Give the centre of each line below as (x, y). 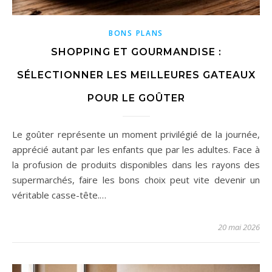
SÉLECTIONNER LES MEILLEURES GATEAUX (136, 75)
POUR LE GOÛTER (136, 98)
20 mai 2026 (239, 227)
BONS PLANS (136, 33)
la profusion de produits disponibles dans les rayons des (136, 164)
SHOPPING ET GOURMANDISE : (136, 52)
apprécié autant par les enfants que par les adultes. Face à (136, 149)
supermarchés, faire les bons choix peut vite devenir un (136, 179)
